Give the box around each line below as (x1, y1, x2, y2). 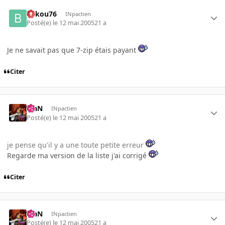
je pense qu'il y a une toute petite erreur (7, 140, 146, 150)
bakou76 (27, 9, 57, 19)
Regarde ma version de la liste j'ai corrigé (7, 150, 149, 160)
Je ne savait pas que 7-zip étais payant (7, 45, 138, 55)
